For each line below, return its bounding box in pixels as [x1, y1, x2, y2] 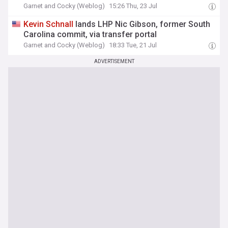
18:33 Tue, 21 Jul [109, 41, 157, 49]
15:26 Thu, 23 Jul [109, 2, 158, 10]
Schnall [46, 19, 74, 29]
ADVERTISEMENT [94, 59, 134, 64]
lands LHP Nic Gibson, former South [73, 19, 211, 29]
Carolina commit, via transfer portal [23, 30, 157, 39]
